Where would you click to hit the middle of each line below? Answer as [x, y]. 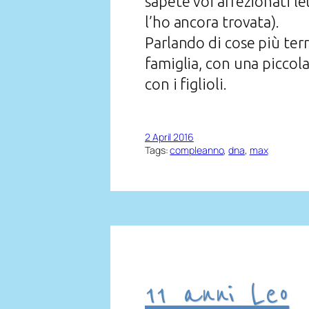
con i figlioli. [186, 84]
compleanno [197, 150]
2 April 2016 [169, 137]
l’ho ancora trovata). [212, 22]
